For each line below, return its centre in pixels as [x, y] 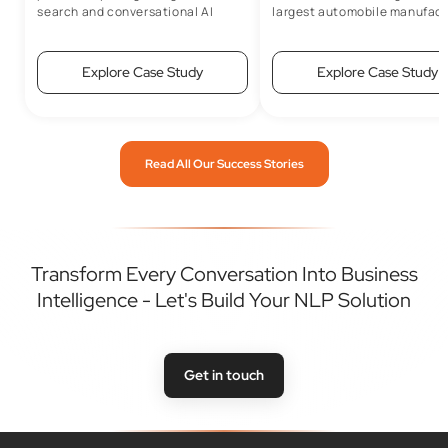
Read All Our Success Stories [224, 164]
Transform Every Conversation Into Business [224, 274]
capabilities [73, 30]
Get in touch [224, 375]
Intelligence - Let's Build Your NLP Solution [224, 300]
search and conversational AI [125, 12]
